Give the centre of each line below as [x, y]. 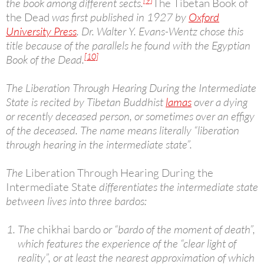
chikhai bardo [69, 230]
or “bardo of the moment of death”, [178, 230]
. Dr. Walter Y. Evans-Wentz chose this [160, 32]
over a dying [220, 102]
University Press [41, 32]
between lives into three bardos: [76, 201]
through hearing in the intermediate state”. [99, 145]
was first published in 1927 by [119, 17]
